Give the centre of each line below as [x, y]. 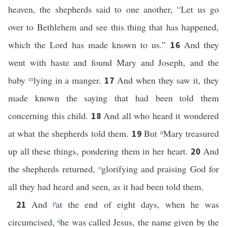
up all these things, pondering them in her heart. [100, 151]
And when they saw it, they [168, 80]
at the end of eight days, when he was [138, 204]
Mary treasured [191, 133]
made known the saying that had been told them [113, 98]
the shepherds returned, [53, 169]
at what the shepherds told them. [70, 133]
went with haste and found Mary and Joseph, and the [113, 62]
